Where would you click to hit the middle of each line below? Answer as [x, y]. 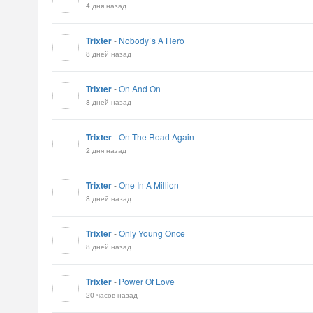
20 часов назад [112, 294]
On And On [140, 88]
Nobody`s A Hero [152, 40]
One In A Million [149, 185]
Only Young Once [152, 233]
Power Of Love [147, 281]
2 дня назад [106, 150]
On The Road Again [156, 137]
